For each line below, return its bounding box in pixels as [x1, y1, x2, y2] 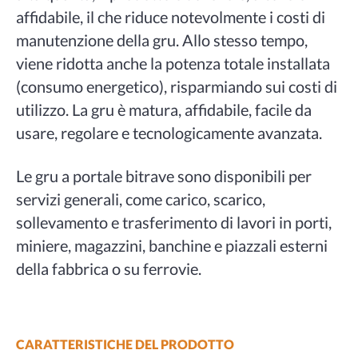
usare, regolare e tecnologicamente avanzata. [15, 122, 322, 142]
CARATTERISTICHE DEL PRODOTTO [15, 336, 234, 352]
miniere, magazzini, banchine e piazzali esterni [15, 235, 328, 255]
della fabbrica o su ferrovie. [15, 258, 201, 278]
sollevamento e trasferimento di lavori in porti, [15, 212, 332, 232]
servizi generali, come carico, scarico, [15, 189, 265, 209]
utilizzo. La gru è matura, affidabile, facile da [15, 99, 312, 119]
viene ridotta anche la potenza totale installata [15, 53, 330, 73]
